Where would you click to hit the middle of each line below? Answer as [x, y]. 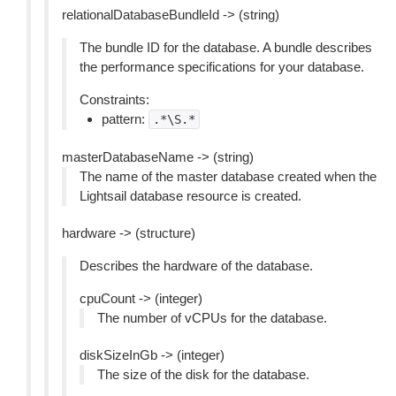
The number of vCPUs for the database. [212, 318]
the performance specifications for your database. [222, 67]
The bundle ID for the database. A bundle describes [226, 47]
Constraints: [114, 99]
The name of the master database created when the [228, 176]
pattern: [125, 119]
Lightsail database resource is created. [190, 196]
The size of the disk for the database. [203, 374]
